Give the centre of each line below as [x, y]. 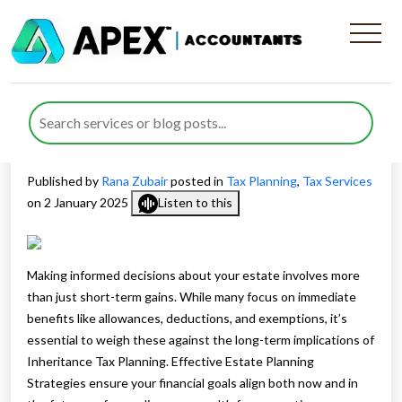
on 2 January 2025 [79, 202]
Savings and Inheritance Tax [190, 142]
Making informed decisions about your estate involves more [193, 275]
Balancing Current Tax [157, 109]
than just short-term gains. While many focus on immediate [192, 297]
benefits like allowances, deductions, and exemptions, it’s [187, 319]
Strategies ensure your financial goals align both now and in [192, 383]
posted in [198, 181]
